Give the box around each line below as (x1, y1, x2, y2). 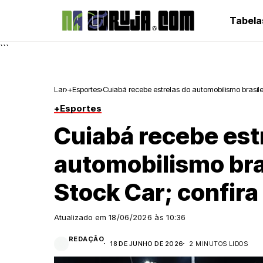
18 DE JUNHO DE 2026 (110, 239, 184, 248)
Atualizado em (54, 213, 109, 222)
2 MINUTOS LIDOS (189, 239, 248, 248)
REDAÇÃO (69, 235, 104, 243)
